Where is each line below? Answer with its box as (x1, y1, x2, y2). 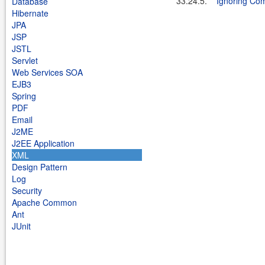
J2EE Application (12, 137, 75, 149)
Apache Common (12, 196, 77, 208)
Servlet (12, 54, 38, 66)
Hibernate (12, 7, 49, 19)
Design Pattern (12, 161, 67, 173)
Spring (12, 90, 36, 102)
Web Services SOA (12, 66, 83, 78)
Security (12, 185, 42, 196)
